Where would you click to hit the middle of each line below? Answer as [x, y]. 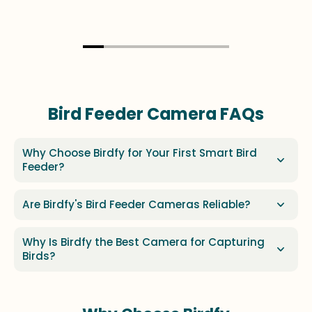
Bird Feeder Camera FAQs [156, 114]
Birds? [39, 256]
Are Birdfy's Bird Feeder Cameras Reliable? [136, 204]
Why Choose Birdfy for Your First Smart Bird [140, 153]
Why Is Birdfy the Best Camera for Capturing [143, 242]
